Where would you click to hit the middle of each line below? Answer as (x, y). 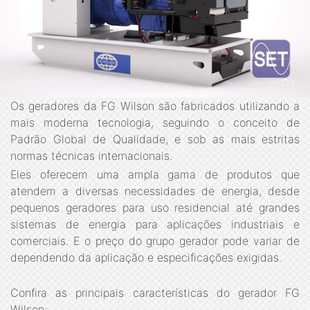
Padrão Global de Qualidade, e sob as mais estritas (155, 139)
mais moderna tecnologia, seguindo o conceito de (155, 122)
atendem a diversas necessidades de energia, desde (155, 191)
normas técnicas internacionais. (91, 155)
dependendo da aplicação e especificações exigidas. (146, 258)
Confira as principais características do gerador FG (155, 293)
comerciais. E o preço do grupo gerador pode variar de (155, 241)
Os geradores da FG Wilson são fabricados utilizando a (155, 106)
